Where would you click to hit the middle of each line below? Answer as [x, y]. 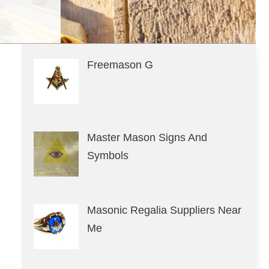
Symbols [107, 155]
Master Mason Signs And [147, 137]
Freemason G [120, 65]
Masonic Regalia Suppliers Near [164, 210]
